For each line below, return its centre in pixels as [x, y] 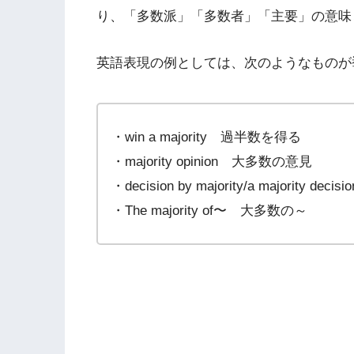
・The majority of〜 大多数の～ [210, 211]
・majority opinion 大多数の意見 [212, 162]
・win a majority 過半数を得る [207, 137]
